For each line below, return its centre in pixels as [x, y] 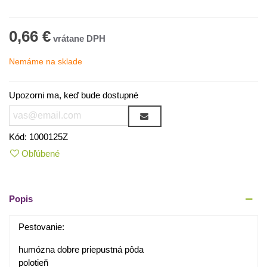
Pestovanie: [41, 227]
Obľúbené [41, 153]
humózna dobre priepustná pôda [81, 249]
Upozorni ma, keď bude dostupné [74, 95]
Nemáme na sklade [46, 61]
